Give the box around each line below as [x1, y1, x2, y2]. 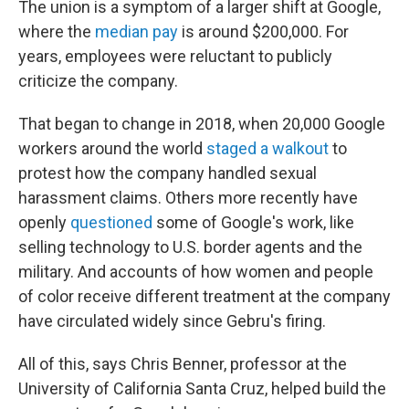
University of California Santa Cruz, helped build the [18, 379, 386, 398]
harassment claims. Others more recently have [18, 188, 358, 207]
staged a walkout [206, 139, 329, 158]
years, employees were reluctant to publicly [18, 47, 332, 66]
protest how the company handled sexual [18, 163, 317, 183]
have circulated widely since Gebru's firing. [18, 311, 326, 330]
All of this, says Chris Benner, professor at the [18, 354, 347, 373]
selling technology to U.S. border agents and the [18, 237, 362, 257]
